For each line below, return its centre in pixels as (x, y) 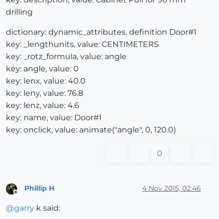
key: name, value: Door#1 (54, 118)
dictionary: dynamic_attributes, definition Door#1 (101, 32)
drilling (19, 12)
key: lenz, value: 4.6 (43, 106)
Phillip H (39, 188)
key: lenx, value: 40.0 (46, 81)
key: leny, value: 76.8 (44, 93)
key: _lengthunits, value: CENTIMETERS (82, 44)
